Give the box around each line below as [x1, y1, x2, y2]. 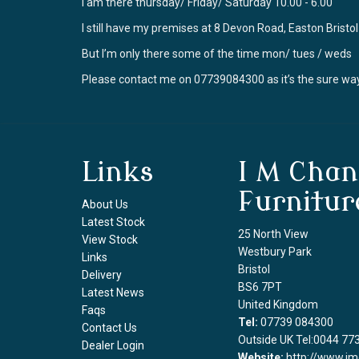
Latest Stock [82, 216, 145, 228]
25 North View [238, 228, 309, 240]
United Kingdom [238, 298, 318, 311]
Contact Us [82, 321, 137, 334]
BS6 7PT [238, 280, 282, 293]
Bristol [238, 263, 270, 276]
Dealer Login [82, 339, 144, 352]
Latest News [82, 286, 144, 299]
